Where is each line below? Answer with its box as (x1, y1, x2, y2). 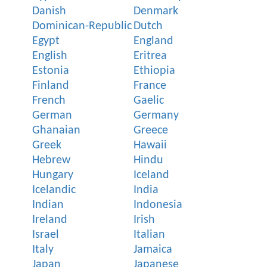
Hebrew (32, 154, 70, 166)
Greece (133, 124, 168, 136)
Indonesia (133, 198, 182, 211)
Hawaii (133, 139, 167, 151)
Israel (32, 228, 59, 241)
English (32, 49, 67, 62)
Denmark (133, 5, 178, 17)
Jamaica (133, 243, 172, 256)
